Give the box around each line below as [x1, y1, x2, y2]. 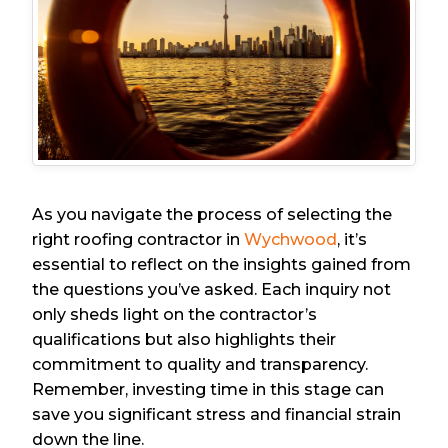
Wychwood [244, 230, 338, 250]
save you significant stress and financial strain [32, 405, 402, 425]
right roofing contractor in [32, 230, 245, 250]
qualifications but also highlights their [32, 330, 337, 350]
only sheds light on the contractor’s [32, 305, 318, 325]
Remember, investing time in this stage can [32, 380, 385, 400]
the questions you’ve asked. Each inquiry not [32, 280, 392, 300]
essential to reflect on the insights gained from [32, 255, 412, 275]
